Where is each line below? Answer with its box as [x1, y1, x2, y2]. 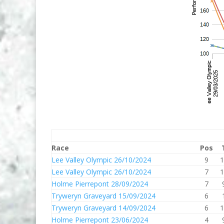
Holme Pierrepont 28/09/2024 [51, 179, 148, 188]
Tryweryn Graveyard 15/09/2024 [51, 191, 155, 200]
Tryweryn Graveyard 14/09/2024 [51, 203, 155, 212]
